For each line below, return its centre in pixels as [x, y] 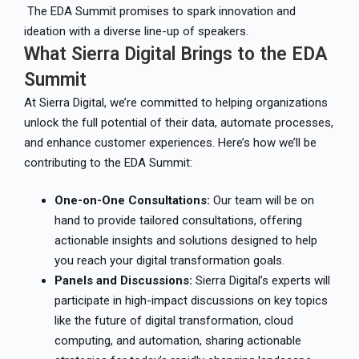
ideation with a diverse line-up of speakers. [136, 31]
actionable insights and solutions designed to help [186, 241]
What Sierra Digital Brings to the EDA [176, 54]
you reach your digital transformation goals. [169, 261]
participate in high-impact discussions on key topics [191, 301]
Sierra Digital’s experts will [261, 281]
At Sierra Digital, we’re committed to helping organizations [176, 102]
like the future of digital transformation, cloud [173, 321]
